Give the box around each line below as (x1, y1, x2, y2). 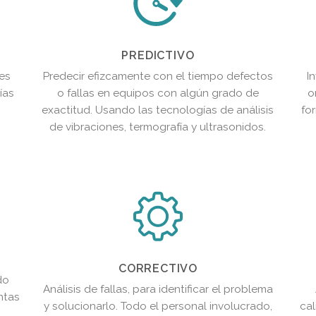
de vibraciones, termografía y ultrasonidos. (49, 120, 267, 133)
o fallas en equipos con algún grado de (56, 86, 259, 99)
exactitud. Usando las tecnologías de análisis (42, 103, 274, 116)
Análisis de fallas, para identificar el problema (42, 282, 273, 296)
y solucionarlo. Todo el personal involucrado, (43, 299, 272, 312)
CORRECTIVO (118, 261, 197, 275)
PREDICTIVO (121, 48, 195, 62)
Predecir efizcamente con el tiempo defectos (42, 69, 273, 83)
